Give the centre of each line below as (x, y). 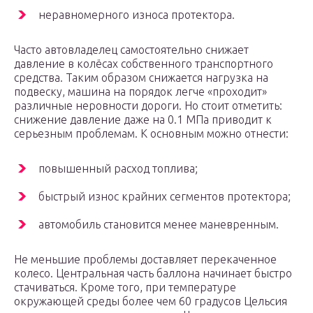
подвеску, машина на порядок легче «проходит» (140, 92)
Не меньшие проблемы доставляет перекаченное (145, 260)
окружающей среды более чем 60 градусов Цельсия (151, 301)
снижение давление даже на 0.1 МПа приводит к (143, 120)
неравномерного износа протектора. (137, 15)
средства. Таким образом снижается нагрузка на (141, 78)
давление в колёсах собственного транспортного (144, 64)
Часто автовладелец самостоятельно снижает (131, 50)
